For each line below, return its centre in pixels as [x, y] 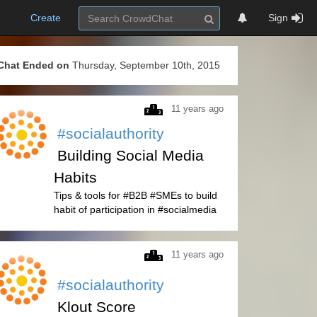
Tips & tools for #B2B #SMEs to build [136, 195]
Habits [75, 177]
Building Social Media [131, 155]
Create [46, 18]
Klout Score [97, 307]
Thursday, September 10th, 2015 [145, 65]
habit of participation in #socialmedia [135, 209]
